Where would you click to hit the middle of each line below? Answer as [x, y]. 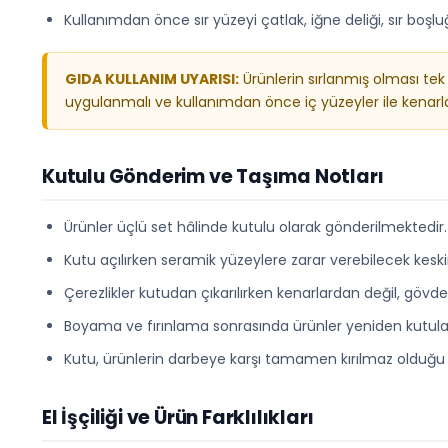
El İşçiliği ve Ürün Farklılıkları [178, 418]
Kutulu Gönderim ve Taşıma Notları [213, 177]
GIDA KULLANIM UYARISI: [152, 79]
